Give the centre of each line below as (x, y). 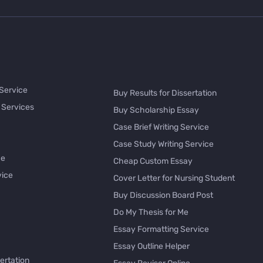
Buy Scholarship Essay (156, 110)
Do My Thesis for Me (151, 213)
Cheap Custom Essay (153, 161)
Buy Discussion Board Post (163, 195)
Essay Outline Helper (151, 247)
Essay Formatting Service (161, 230)
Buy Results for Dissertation (165, 93)
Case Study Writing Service (163, 144)
